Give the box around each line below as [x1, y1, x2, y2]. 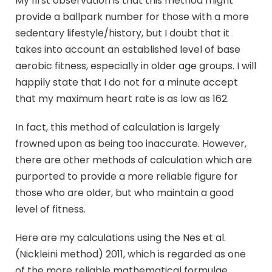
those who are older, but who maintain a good [15, 186, 234, 200]
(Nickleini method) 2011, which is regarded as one [15, 247, 246, 262]
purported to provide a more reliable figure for [15, 169, 238, 184]
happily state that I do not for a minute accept [15, 75, 238, 90]
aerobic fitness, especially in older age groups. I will [15, 59, 256, 73]
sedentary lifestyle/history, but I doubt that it [15, 26, 229, 41]
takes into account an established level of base [15, 42, 240, 57]
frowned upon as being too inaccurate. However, [15, 137, 246, 151]
